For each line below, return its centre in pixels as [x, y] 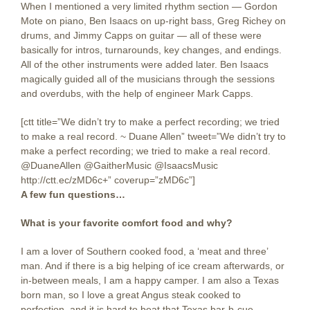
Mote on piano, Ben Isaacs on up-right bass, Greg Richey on [153, 21]
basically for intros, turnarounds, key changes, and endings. [151, 50]
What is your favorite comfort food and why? [127, 223]
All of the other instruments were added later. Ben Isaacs [145, 64]
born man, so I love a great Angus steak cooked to [131, 295]
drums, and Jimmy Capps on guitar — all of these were [141, 35]
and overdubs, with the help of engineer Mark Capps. [137, 93]
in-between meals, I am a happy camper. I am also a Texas [150, 280]
